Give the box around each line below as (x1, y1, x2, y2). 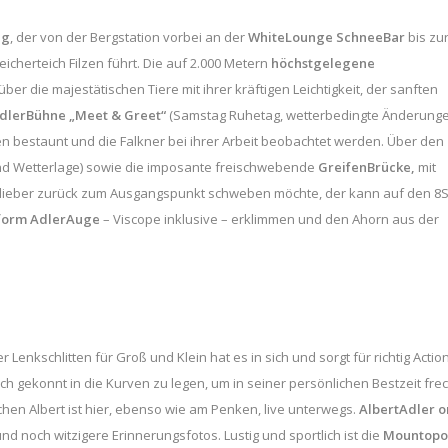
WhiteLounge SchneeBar (248, 27, 405, 46)
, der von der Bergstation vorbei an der (10, 27, 248, 46)
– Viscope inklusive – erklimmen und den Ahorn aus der (100, 209, 439, 228)
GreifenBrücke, (315, 157, 418, 176)
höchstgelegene (271, 53, 375, 72)
